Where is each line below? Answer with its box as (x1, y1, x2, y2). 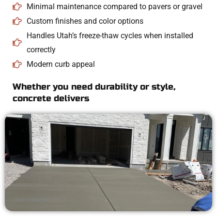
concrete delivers (13, 93, 89, 104)
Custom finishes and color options (26, 16, 143, 26)
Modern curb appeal (26, 59, 95, 69)
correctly (26, 45, 56, 54)
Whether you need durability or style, (13, 81, 175, 92)
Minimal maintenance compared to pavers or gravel (26, 1, 202, 11)
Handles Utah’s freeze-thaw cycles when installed (26, 31, 193, 40)
